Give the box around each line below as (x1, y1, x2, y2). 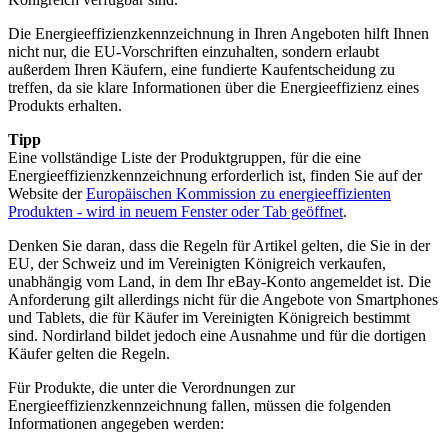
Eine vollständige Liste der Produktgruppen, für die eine (8, 148, 361, 166)
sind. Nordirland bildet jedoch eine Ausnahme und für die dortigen (8, 326, 426, 344)
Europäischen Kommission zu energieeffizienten (86, 184, 391, 202)
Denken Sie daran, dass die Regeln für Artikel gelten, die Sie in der (8, 236, 430, 254)
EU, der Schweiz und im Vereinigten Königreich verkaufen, (8, 254, 386, 272)
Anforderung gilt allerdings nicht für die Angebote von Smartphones (8, 290, 438, 308)
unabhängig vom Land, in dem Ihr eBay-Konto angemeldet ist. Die (8, 272, 431, 290)
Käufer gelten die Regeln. (8, 344, 170, 362)
